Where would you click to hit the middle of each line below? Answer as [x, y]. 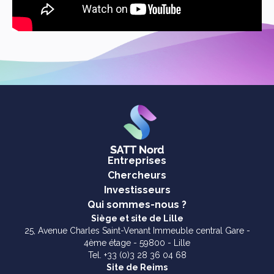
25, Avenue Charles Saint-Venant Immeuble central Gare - [137, 230]
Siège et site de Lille [137, 218]
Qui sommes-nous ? [137, 204]
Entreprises [137, 160]
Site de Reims [137, 267]
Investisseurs [137, 190]
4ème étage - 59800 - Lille [137, 243]
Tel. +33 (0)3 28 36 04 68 [137, 255]
